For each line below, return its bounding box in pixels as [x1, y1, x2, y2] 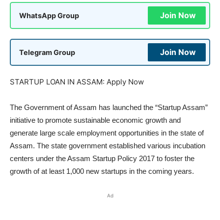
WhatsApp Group [19, 11, 79, 20]
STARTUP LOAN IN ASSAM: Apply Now [10, 77, 144, 87]
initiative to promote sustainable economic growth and [10, 116, 181, 125]
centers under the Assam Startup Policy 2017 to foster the [10, 154, 194, 163]
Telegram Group [19, 48, 75, 57]
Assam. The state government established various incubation [10, 141, 205, 150]
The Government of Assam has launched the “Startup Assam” [10, 103, 208, 112]
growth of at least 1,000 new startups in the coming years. [10, 167, 194, 176]
